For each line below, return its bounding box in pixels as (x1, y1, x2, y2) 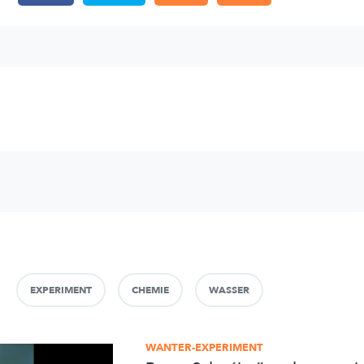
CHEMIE (132, 284, 169, 297)
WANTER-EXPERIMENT (145, 340, 263, 355)
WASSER (209, 284, 249, 297)
